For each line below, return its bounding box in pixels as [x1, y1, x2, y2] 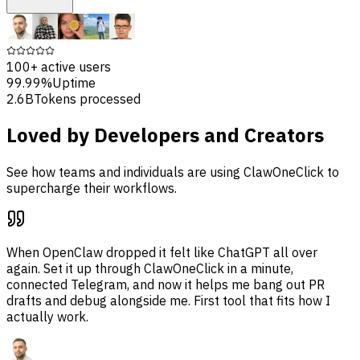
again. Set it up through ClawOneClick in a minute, [6, 260, 293, 277]
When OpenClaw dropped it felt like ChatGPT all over [6, 244, 317, 261]
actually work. [6, 309, 88, 325]
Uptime [52, 74, 96, 91]
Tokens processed [34, 90, 141, 107]
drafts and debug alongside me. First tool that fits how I [6, 292, 330, 309]
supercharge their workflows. [6, 180, 177, 197]
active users [41, 58, 111, 75]
